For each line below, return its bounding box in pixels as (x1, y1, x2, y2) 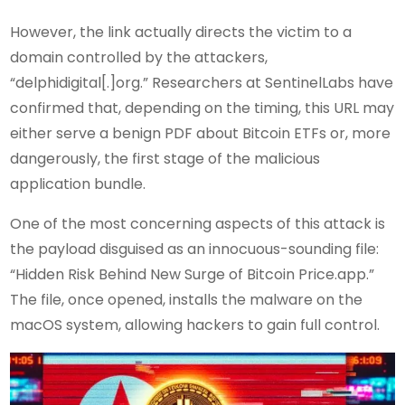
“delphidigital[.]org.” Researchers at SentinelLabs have (10, 72, 394, 94)
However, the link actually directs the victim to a (10, 22, 353, 43)
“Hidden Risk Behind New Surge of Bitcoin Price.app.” (10, 264, 375, 286)
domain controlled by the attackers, (10, 47, 268, 69)
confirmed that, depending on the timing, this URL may (10, 98, 395, 119)
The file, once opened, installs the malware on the (10, 289, 363, 311)
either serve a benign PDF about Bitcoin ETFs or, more (10, 123, 391, 145)
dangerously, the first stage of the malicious (10, 148, 321, 170)
